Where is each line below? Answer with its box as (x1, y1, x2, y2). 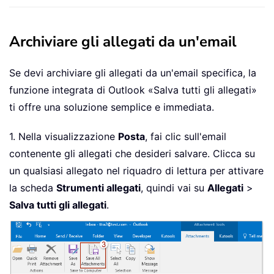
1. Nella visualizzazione (9, 130, 118, 143)
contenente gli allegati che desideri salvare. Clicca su (9, 147, 255, 160)
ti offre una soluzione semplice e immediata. (9, 101, 214, 114)
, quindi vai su (141, 182, 207, 194)
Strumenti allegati (56, 182, 141, 194)
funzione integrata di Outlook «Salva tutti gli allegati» (9, 84, 257, 97)
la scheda (9, 182, 56, 194)
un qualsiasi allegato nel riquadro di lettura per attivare (9, 165, 264, 177)
